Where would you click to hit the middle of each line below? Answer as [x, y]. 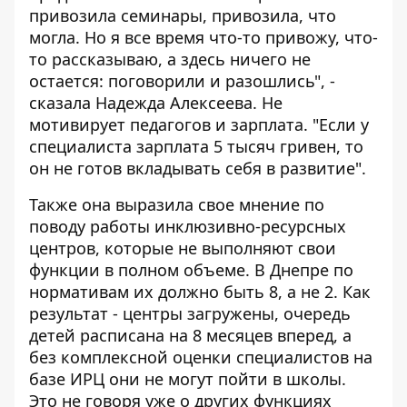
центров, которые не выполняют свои [183, 248]
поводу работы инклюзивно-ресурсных [188, 226]
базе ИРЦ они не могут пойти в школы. [188, 379]
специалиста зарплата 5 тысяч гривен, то [196, 146]
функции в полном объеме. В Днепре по [191, 270]
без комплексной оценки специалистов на [201, 357]
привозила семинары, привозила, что [183, 15]
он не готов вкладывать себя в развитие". [198, 168]
